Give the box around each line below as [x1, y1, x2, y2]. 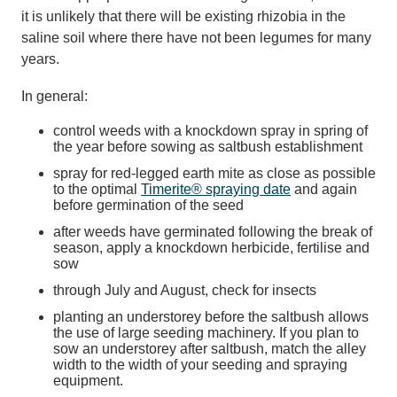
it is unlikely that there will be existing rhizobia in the [21, 9, 346, 24]
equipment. [53, 373, 123, 388]
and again [291, 182, 357, 197]
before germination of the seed [53, 198, 244, 213]
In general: [21, 89, 88, 104]
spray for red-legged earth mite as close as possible [53, 166, 376, 181]
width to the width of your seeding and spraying [53, 357, 347, 372]
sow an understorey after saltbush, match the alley [53, 341, 366, 356]
